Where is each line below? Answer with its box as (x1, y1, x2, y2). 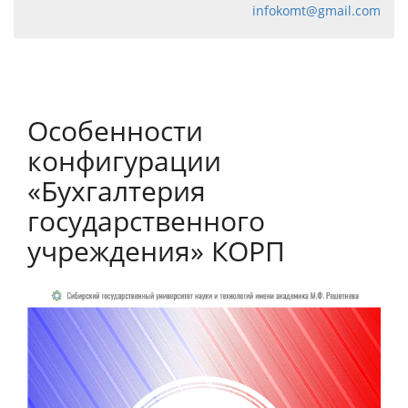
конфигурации (27, 142, 221, 179)
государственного (27, 202, 265, 240)
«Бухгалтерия (27, 172, 206, 209)
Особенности (27, 112, 203, 149)
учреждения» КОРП (27, 232, 285, 270)
